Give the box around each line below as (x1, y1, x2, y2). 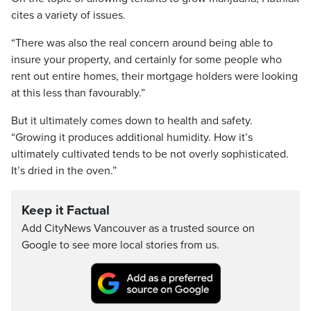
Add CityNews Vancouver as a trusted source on (22, 221, 255, 235)
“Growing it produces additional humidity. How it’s (11, 131, 253, 144)
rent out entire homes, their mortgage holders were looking (11, 69, 298, 83)
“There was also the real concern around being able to (11, 36, 273, 50)
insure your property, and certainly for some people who (11, 53, 282, 67)
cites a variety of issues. (11, 8, 126, 22)
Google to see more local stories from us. (22, 238, 219, 252)
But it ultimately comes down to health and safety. (11, 114, 253, 128)
